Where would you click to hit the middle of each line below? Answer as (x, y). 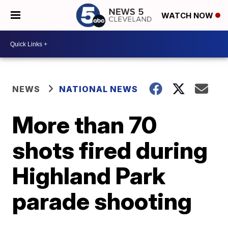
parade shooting (102, 201)
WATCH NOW (188, 16)
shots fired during (110, 150)
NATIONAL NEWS (99, 89)
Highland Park (89, 176)
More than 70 (85, 125)
